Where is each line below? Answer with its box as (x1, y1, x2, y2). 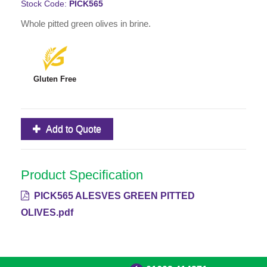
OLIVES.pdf (21, 207, 73, 218)
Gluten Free (33, 74, 76, 84)
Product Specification (21, 167, 143, 183)
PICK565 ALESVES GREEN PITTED (32, 191, 195, 201)
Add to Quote (46, 124, 101, 135)
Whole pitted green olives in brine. (21, 18, 151, 29)
